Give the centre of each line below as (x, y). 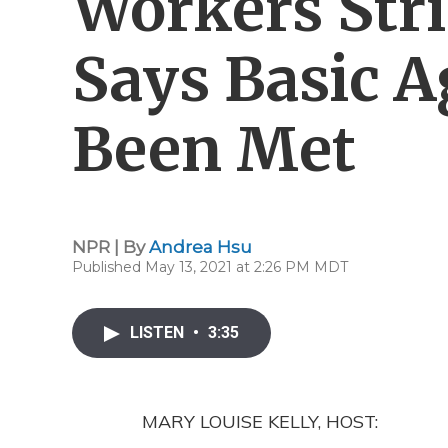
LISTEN (159, 332)
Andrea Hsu (200, 247)
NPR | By (110, 247)
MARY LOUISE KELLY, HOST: (260, 421)
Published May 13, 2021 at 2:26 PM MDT (210, 267)
